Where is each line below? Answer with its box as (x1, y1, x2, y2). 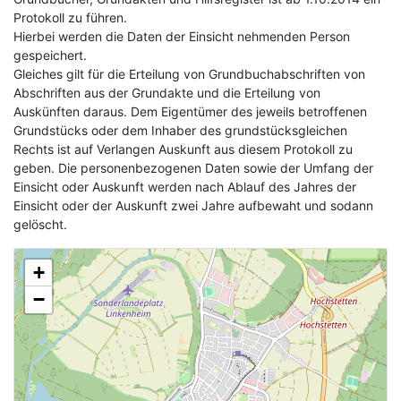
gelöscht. (13, 217, 67, 232)
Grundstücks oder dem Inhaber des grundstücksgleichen (13, 123, 347, 138)
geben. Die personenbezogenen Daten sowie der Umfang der (13, 160, 373, 175)
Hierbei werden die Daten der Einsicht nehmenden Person (13, 29, 350, 44)
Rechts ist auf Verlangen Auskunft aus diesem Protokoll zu (13, 141, 353, 157)
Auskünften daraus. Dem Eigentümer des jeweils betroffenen (13, 104, 367, 119)
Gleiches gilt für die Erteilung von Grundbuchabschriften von (13, 66, 365, 81)
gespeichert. (13, 47, 87, 63)
